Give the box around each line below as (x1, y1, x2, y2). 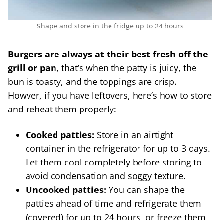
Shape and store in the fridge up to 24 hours (36, 21, 184, 30)
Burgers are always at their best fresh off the (8, 48, 208, 60)
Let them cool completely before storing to (26, 156, 202, 168)
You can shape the (106, 183, 185, 195)
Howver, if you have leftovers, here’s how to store (8, 89, 212, 101)
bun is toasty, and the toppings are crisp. (8, 75, 177, 87)
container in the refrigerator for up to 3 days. (26, 142, 210, 154)
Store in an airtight (94, 128, 173, 140)
